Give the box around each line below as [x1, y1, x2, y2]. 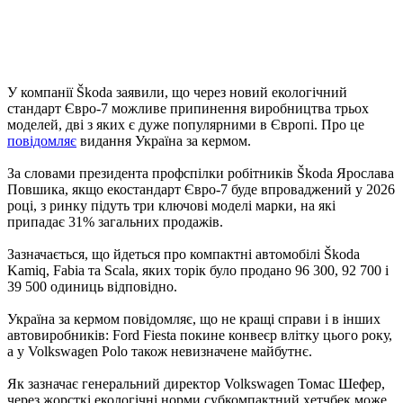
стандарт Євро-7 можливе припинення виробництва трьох [7, 100, 369, 116]
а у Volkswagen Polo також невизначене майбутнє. [7, 343, 312, 359]
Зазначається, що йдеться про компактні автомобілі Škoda [7, 246, 360, 262]
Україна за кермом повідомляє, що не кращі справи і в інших [7, 310, 381, 327]
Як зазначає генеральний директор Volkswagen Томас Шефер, [7, 375, 385, 391]
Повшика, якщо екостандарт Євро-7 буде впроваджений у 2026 [7, 181, 395, 197]
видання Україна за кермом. [76, 132, 251, 148]
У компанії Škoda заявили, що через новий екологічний [7, 84, 347, 100]
